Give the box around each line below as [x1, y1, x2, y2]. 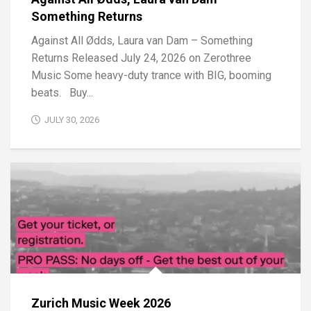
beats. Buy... [31, 86, 93, 100]
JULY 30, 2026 [44, 115, 99, 126]
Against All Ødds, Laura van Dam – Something [31, 34, 253, 48]
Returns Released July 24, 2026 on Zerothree [31, 51, 251, 65]
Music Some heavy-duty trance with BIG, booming [31, 69, 271, 83]
